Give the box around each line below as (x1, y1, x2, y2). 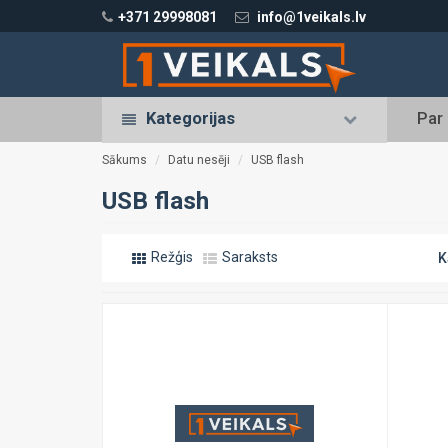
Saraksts (219, 249, 278, 266)
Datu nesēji (168, 153, 230, 168)
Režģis (148, 249, 193, 266)
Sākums (102, 153, 147, 168)
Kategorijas (146, 109, 235, 129)
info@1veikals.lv (257, 9, 366, 25)
